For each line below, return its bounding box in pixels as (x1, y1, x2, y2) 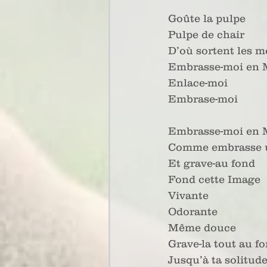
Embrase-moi (168, 93, 238, 105)
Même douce (168, 222, 236, 234)
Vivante (168, 190, 209, 201)
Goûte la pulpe (168, 13, 246, 24)
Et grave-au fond (168, 157, 255, 169)
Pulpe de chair (168, 29, 244, 41)
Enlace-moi (168, 77, 228, 89)
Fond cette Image (168, 173, 260, 185)
